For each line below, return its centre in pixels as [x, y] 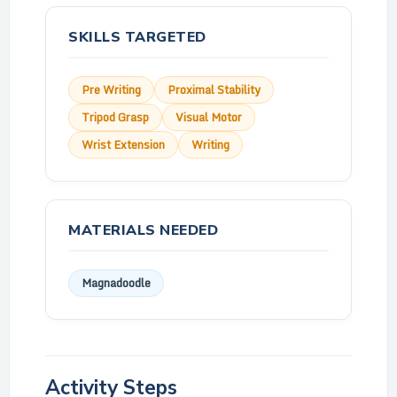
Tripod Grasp [115, 117]
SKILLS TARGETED [137, 37]
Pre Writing [111, 90]
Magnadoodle [116, 283]
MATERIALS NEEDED [143, 230]
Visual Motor [209, 117]
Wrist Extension [123, 144]
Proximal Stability [214, 90]
